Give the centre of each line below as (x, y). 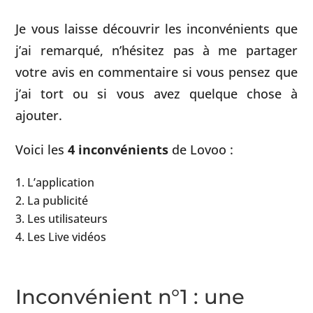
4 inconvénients (118, 150)
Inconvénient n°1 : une (130, 296)
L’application (61, 182)
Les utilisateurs (68, 218)
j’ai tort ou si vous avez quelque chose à (156, 94)
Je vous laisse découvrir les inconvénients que (156, 29)
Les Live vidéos (67, 236)
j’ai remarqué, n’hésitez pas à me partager (156, 50)
